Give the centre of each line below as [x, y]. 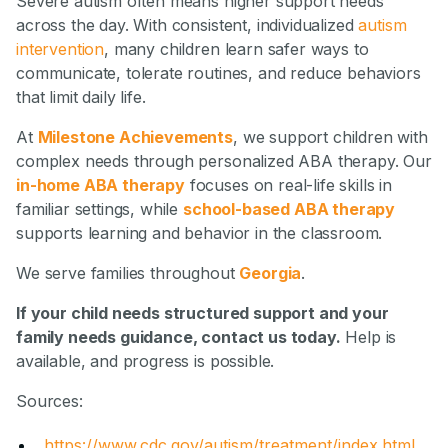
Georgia [270, 272]
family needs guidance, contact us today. [178, 336]
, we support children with [330, 136]
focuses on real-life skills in [288, 184]
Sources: [49, 400]
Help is [368, 336]
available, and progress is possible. [145, 360]
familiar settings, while [99, 208]
